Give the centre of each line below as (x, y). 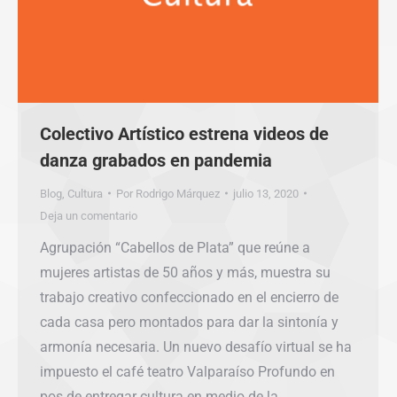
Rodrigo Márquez (178, 193)
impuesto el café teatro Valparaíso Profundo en (187, 371)
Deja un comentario (89, 215)
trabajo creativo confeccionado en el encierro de (189, 297)
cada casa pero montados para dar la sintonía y (189, 322)
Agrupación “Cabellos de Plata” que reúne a (175, 247)
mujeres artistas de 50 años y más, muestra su (185, 272)
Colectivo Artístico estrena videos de (184, 133)
